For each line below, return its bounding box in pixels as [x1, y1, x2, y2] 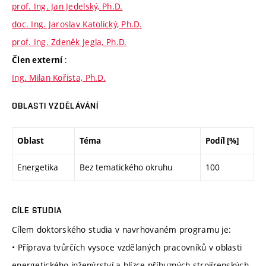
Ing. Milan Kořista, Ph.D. [12, 72, 106, 84]
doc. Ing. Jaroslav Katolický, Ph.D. [12, 18, 142, 30]
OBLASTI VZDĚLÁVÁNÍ [12, 101, 99, 111]
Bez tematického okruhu [80, 161, 172, 173]
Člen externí [12, 55, 65, 66]
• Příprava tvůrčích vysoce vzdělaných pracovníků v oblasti [12, 242, 242, 254]
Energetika [17, 161, 58, 173]
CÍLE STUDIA [12, 205, 62, 216]
